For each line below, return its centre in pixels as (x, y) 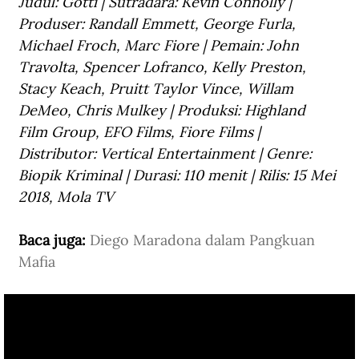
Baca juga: (54, 240)
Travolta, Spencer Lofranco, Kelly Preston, (164, 67)
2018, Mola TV (66, 197)
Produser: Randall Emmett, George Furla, (159, 24)
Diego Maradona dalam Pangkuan (204, 240)
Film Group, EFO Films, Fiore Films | (141, 132)
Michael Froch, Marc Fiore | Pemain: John (161, 46)
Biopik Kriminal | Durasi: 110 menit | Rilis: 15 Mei (179, 175)
